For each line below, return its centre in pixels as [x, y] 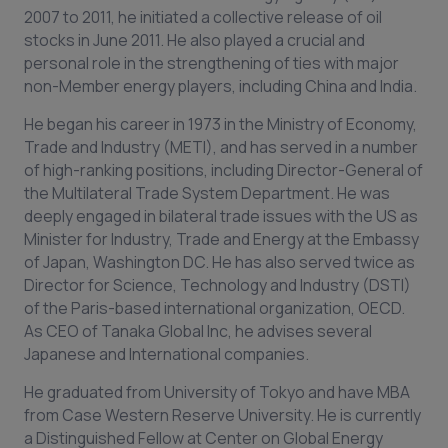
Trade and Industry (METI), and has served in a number [221, 147]
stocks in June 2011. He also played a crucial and [194, 40]
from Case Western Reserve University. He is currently [222, 415]
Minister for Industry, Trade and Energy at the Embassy [221, 239]
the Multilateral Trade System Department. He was [207, 193]
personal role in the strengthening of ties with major [211, 63]
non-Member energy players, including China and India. [220, 86]
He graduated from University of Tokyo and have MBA [217, 392]
